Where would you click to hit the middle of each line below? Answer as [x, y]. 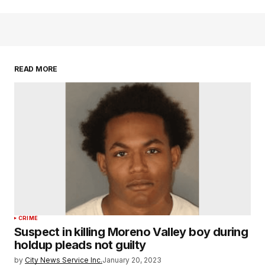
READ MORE [36, 69]
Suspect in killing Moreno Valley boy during [131, 232]
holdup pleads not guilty [80, 245]
